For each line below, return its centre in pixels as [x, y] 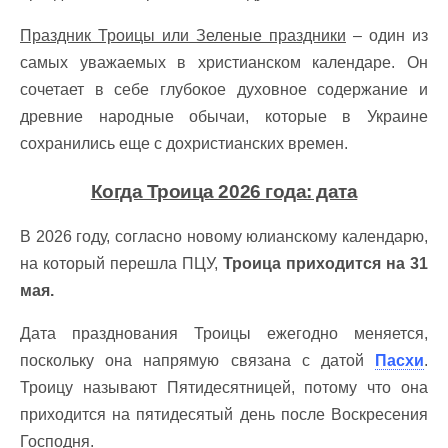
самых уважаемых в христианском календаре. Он [224, 62]
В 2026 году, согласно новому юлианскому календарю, [224, 236]
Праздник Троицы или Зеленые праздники [183, 35]
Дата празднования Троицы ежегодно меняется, [224, 333]
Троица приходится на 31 [325, 263]
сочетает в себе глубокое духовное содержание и [224, 89]
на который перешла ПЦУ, [121, 263]
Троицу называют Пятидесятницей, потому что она [224, 387]
